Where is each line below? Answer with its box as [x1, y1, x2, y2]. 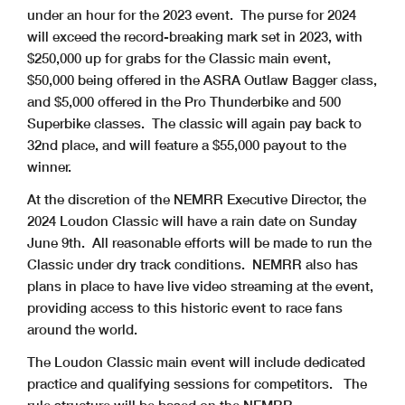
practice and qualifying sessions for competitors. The [27, 374, 367, 391]
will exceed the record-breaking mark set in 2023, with [27, 27, 363, 44]
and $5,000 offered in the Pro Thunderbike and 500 [27, 92, 341, 109]
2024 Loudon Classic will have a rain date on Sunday [27, 212, 357, 229]
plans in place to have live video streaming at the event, [27, 277, 373, 294]
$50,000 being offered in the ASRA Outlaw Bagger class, [27, 71, 377, 88]
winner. [27, 157, 89, 174]
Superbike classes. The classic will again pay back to [27, 114, 362, 131]
